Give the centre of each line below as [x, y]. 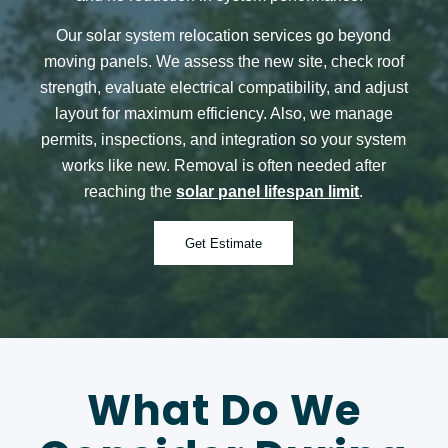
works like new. [117, 165]
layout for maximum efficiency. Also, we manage [223, 113]
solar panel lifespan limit [268, 191]
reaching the [130, 191]
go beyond [354, 35]
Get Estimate [224, 244]
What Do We [223, 411]
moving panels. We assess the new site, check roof [223, 61]
